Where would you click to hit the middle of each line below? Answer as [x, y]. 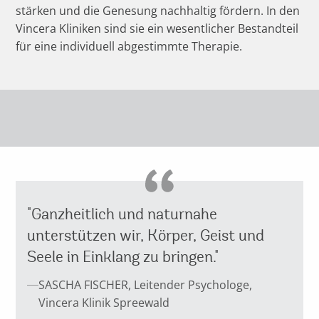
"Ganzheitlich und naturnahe [122, 214]
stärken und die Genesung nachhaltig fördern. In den [158, 10]
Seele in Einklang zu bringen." [123, 256]
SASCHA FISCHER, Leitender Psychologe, [146, 284]
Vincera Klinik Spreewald [104, 302]
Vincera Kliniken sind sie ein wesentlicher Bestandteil [157, 28]
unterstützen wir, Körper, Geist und [146, 235]
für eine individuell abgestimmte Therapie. [129, 46]
